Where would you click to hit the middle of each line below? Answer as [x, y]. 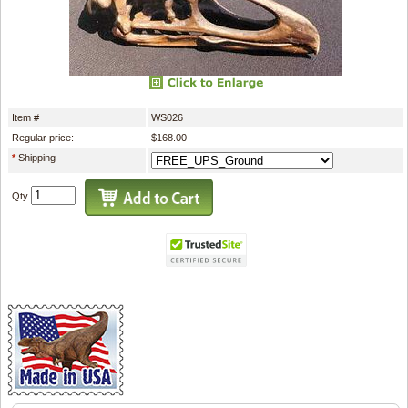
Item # [25, 117]
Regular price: [43, 137]
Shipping [37, 157]
